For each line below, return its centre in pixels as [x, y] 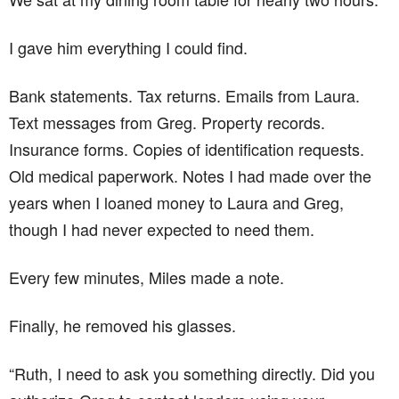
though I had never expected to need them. [162, 228]
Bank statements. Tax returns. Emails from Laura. [184, 95]
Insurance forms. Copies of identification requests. [187, 148]
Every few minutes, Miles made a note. [147, 277]
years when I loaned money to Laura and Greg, [176, 202]
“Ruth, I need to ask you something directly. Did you [192, 373]
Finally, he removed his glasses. [122, 325]
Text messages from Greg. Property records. [167, 122]
